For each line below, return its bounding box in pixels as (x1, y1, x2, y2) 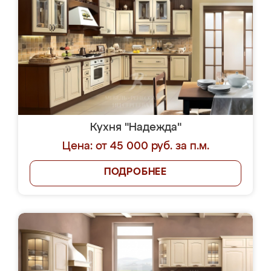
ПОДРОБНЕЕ (103, 168, 168, 177)
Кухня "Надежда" (90, 122, 181, 133)
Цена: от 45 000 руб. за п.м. (62, 141, 209, 152)
